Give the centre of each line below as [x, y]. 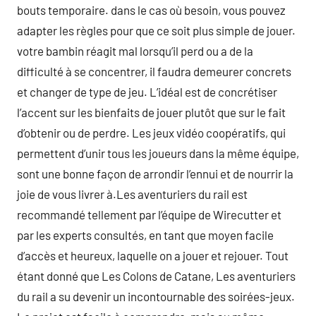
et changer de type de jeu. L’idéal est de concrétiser [147, 92]
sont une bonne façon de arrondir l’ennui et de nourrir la [155, 174]
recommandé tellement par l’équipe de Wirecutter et [149, 214]
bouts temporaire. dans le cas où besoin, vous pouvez [151, 10]
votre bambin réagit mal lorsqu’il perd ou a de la [135, 51]
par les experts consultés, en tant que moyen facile [145, 235]
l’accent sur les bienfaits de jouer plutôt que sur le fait [151, 112]
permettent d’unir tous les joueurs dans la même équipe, [158, 153]
